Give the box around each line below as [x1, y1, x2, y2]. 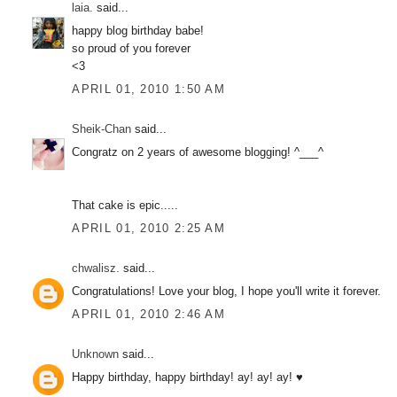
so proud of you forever [72, 42, 191, 55]
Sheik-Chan [72, 121, 132, 136]
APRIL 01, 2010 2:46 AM [72, 307, 226, 321]
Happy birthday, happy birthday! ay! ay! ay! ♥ [72, 370, 304, 384]
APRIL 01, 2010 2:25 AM [72, 221, 226, 235]
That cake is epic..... [72, 198, 179, 212]
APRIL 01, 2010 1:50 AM [72, 82, 226, 96]
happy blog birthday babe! [72, 24, 205, 37]
